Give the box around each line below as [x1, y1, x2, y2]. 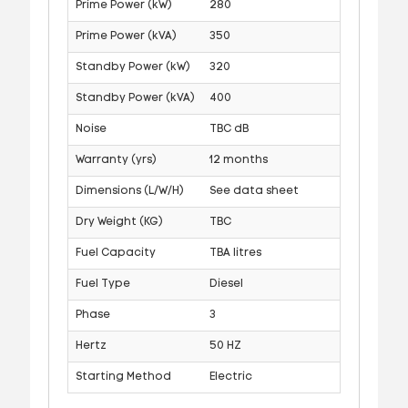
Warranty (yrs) [75, 154, 157, 166]
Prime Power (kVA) [75, 30, 177, 42]
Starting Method [75, 371, 171, 382]
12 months [209, 154, 268, 166]
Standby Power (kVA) [75, 92, 195, 104]
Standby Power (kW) [75, 61, 190, 73]
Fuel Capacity [75, 247, 156, 259]
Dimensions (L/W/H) [75, 185, 184, 197]
